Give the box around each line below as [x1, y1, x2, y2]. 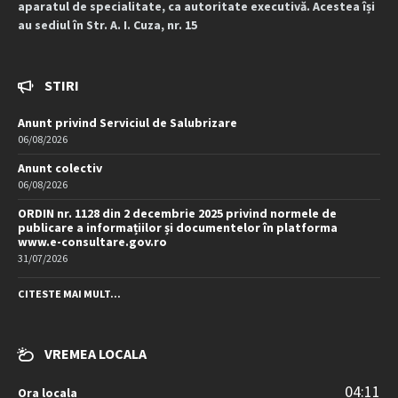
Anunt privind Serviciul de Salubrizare [18, 115, 237, 131]
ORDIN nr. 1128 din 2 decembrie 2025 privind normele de [18, 205, 337, 222]
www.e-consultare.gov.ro [18, 234, 167, 251]
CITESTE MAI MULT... [18, 287, 121, 301]
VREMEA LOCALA [44, 345, 147, 363]
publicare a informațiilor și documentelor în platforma [18, 219, 338, 236]
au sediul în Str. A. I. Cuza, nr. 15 [18, 17, 197, 34]
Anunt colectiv [18, 160, 102, 177]
